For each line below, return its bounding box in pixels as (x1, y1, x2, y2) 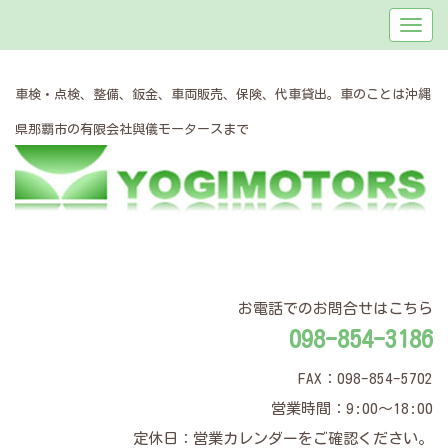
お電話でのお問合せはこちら (238, 301, 433, 316)
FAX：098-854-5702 (298, 371, 433, 386)
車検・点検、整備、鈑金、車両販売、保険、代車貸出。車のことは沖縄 (15, 88, 431, 101)
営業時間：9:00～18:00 (271, 401, 433, 416)
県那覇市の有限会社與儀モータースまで (15, 123, 249, 136)
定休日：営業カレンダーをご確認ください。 (133, 431, 433, 446)
